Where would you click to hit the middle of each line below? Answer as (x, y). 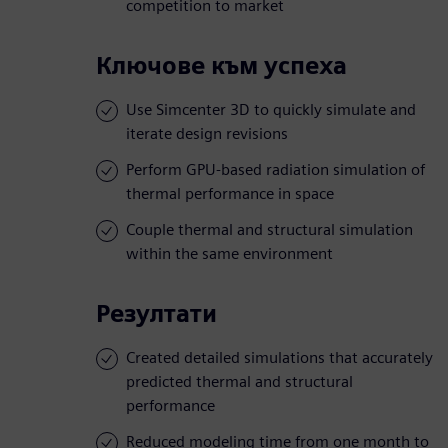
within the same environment (229, 254)
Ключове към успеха (221, 66)
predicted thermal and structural (239, 382)
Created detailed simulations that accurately (279, 358)
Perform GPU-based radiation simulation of (275, 170)
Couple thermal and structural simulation (269, 230)
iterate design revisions (207, 134)
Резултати (156, 314)
